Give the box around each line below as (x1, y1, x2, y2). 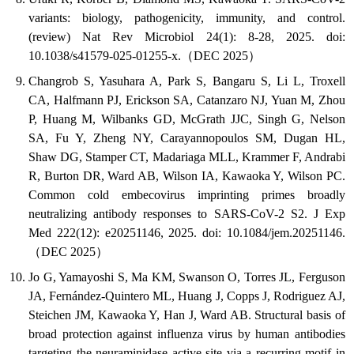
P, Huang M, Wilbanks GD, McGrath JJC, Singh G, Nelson (28, 112, 345, 126)
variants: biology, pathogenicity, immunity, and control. (28, 11, 345, 25)
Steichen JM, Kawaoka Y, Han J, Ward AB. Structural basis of (28, 308, 345, 322)
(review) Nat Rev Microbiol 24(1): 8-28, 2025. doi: (28, 30, 345, 44)
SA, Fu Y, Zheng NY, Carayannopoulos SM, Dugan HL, (28, 131, 345, 145)
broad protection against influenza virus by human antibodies (28, 327, 345, 341)
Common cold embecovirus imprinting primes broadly (28, 188, 345, 202)
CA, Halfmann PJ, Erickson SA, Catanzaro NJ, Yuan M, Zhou (28, 93, 345, 107)
